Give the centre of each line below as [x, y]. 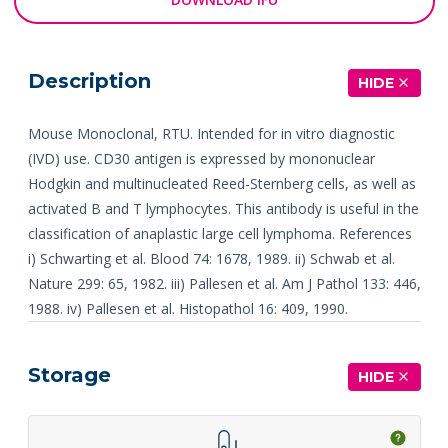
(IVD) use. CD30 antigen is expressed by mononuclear [201, 158]
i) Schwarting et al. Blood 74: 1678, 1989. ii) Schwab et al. [211, 258]
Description [89, 80]
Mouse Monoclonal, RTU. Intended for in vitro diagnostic [211, 133]
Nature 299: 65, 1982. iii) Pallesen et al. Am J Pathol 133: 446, [224, 283]
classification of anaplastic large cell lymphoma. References [219, 233]
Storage [69, 374]
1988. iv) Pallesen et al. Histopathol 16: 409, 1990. [187, 308]
